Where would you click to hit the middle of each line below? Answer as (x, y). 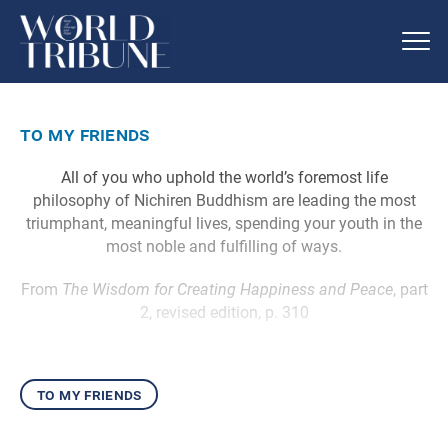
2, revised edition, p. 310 (224, 312)
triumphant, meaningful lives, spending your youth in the (224, 223)
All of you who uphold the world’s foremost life (224, 177)
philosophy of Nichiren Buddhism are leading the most (224, 200)
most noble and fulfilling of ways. (224, 246)
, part (410, 289)
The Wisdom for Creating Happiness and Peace (227, 289)
